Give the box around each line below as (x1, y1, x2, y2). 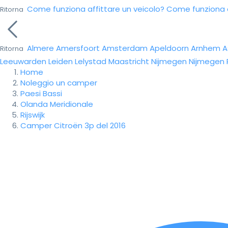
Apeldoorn (150, 43, 189, 53)
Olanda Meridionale (20, 99, 93, 109)
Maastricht (108, 56, 149, 67)
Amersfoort (56, 43, 100, 53)
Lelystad (75, 56, 106, 67)
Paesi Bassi (20, 88, 62, 99)
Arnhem (191, 43, 220, 53)
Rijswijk (20, 109, 45, 120)
